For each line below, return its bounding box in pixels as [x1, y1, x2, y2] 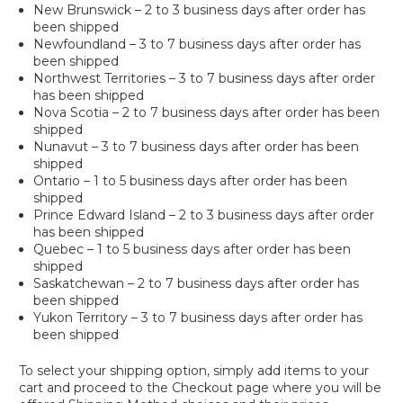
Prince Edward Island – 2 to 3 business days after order [33, 207, 375, 223]
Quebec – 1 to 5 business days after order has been [33, 241, 352, 257]
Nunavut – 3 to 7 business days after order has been [33, 139, 360, 155]
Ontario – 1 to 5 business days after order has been [33, 173, 348, 189]
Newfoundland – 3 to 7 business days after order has [33, 36, 362, 52]
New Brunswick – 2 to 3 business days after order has [33, 2, 366, 18]
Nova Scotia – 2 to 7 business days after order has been [33, 104, 381, 121]
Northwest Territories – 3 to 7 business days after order [33, 70, 376, 86]
